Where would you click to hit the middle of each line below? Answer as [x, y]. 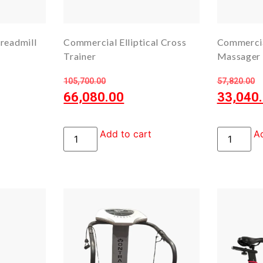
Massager [239, 56]
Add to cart [126, 134]
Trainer [80, 56]
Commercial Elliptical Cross [125, 42]
